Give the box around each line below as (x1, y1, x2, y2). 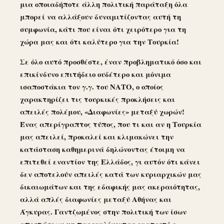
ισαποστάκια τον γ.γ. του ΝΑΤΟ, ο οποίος (20, 80, 163, 92)
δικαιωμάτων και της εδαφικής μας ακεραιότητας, (20, 180, 200, 192)
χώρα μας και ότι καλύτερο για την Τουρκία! (20, 35, 179, 47)
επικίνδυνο (20, 68, 58, 79)
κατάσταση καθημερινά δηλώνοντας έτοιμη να (20, 143, 185, 154)
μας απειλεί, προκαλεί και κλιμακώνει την (20, 130, 173, 142)
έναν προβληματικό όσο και (104, 55, 201, 67)
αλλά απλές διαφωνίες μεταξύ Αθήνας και (20, 193, 171, 204)
